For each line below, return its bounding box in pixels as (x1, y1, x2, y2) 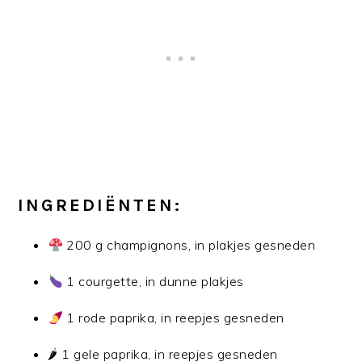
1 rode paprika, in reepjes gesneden (62, 309, 284, 326)
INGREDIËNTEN (18, 194, 175, 216)
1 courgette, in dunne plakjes (62, 272, 244, 289)
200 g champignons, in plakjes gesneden (62, 236, 316, 253)
